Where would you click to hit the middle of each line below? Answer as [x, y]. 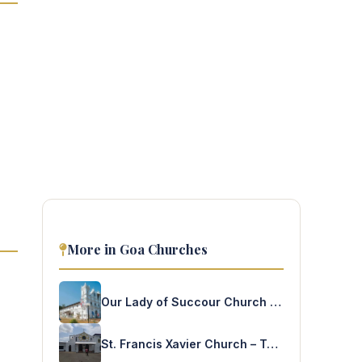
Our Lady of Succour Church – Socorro [276, 301]
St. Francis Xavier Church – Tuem [272, 343]
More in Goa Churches [137, 249]
